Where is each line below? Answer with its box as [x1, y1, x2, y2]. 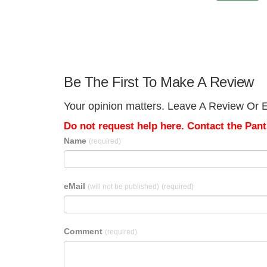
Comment [64, 226, 105, 236]
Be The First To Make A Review [64, 74, 254, 90]
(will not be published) [88, 182, 159, 191]
